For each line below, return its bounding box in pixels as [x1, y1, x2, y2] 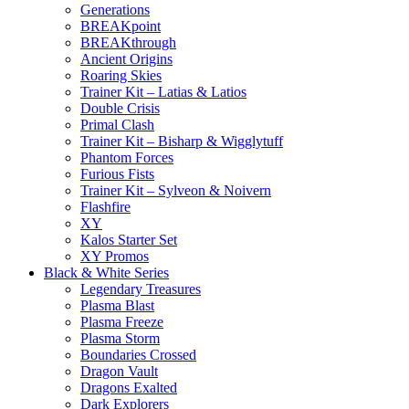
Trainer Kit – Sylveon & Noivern [80, 182, 271, 198]
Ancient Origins [80, 50, 173, 67]
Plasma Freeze [80, 313, 163, 330]
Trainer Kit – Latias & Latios [80, 83, 246, 100]
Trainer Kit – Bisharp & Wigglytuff [80, 132, 283, 149]
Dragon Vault [80, 362, 158, 379]
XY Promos [80, 247, 149, 264]
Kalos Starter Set [80, 231, 177, 247]
